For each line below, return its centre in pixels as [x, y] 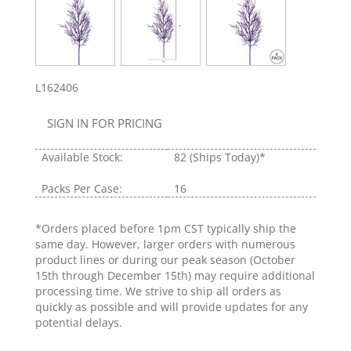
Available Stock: [82, 157]
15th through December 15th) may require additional [175, 276]
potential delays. [79, 323]
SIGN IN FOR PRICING [105, 123]
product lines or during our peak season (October [165, 260]
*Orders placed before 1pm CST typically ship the [166, 229]
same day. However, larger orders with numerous [165, 244]
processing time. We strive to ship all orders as [158, 291]
